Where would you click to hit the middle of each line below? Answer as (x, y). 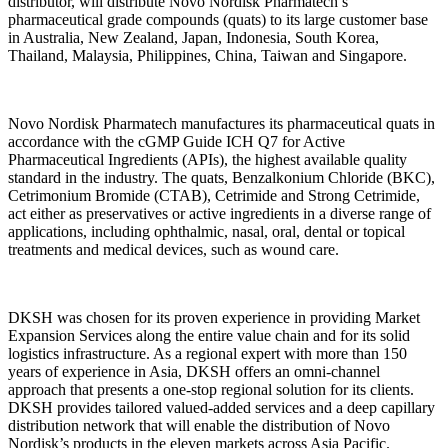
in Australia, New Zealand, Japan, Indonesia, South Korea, (193, 37)
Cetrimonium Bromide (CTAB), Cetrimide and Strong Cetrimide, (214, 195)
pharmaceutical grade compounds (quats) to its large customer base (218, 19)
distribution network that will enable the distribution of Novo (199, 425)
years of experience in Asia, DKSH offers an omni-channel (194, 371)
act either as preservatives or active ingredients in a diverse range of (219, 213)
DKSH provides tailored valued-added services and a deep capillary (221, 407)
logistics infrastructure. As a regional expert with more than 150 (207, 353)
